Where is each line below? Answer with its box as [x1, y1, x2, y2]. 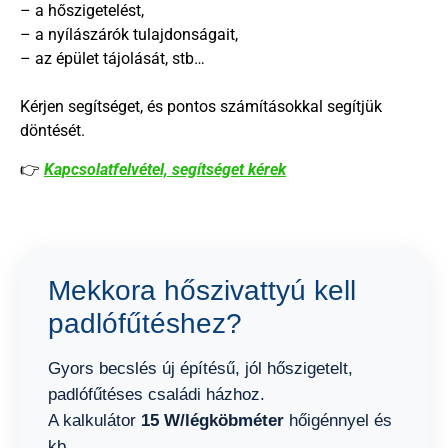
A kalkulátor [48, 411, 141, 431]
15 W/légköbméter [141, 411, 284, 431]
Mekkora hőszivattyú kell [48, 275, 356, 307]
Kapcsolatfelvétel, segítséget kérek [44, 159, 286, 179]
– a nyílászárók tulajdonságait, [20, 25, 238, 45]
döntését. [20, 121, 85, 141]
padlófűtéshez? [48, 308, 242, 340]
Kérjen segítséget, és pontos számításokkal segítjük [20, 97, 382, 117]
